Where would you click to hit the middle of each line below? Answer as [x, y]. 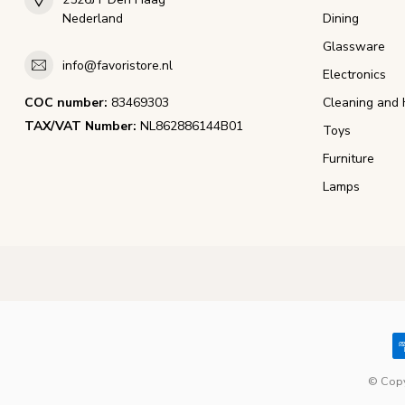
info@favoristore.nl [118, 65]
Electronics [354, 75]
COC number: [66, 103]
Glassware [354, 47]
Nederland [93, 19]
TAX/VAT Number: [80, 127]
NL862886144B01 [190, 127]
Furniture [348, 159]
